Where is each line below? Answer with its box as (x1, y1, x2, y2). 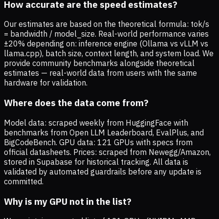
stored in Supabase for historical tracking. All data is (4, 156, 188, 167)
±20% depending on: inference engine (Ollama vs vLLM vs (4, 39, 208, 49)
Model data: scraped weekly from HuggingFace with (4, 117, 188, 128)
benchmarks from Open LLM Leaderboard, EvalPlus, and (4, 127, 204, 137)
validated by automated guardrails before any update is (4, 166, 201, 176)
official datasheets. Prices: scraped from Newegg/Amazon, (4, 147, 211, 157)
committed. (4, 176, 44, 186)
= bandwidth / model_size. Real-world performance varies (4, 29, 209, 39)
